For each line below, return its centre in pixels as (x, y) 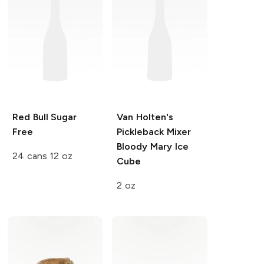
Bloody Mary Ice (153, 146)
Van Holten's (145, 117)
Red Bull (30, 117)
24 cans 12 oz (42, 156)
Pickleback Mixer (154, 131)
